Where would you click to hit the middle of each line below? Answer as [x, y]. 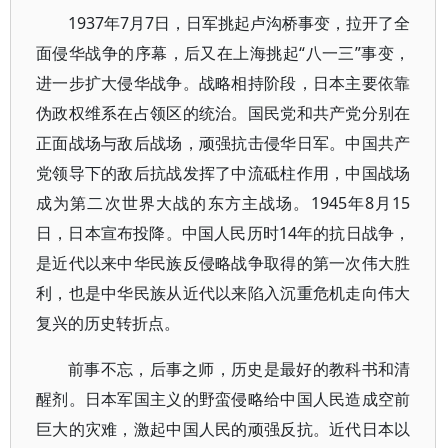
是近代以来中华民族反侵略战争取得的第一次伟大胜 [223, 263]
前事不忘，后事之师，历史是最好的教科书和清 [239, 369]
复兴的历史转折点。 [108, 323]
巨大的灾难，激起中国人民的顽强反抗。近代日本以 [223, 429]
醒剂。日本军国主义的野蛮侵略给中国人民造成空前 [223, 399]
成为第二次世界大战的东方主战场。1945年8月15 [223, 203]
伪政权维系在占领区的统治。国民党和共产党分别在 [223, 113]
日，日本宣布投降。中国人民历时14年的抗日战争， [223, 233]
